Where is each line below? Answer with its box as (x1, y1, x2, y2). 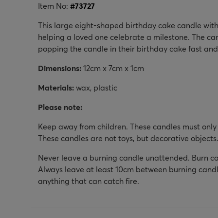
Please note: (38, 101, 82, 112)
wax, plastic (74, 82, 117, 92)
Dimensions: (38, 62, 81, 73)
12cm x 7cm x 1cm (81, 62, 144, 73)
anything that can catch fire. (38, 175, 139, 186)
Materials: (38, 82, 74, 92)
